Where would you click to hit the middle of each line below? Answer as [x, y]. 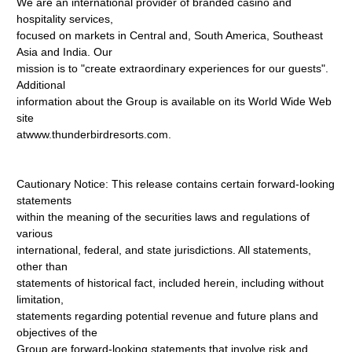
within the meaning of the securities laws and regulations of [163, 217]
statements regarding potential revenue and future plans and [168, 316]
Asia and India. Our [65, 52]
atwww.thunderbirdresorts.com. [94, 134]
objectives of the [57, 332]
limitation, [40, 299]
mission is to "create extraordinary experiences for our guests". [173, 68]
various [35, 233]
